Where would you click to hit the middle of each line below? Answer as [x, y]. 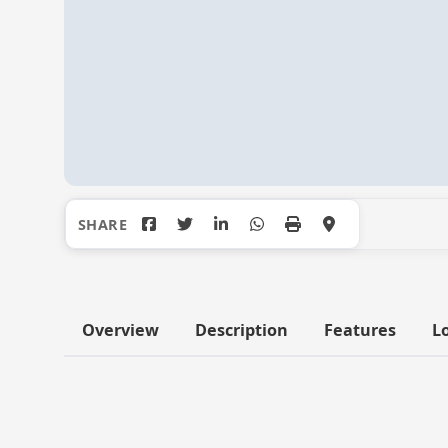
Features [360, 330]
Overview [120, 330]
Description [241, 330]
